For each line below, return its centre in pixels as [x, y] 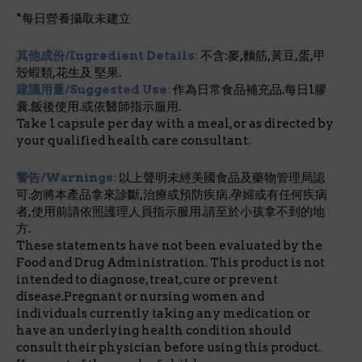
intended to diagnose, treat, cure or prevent [147, 280]
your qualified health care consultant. [133, 141]
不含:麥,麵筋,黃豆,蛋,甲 [263, 56]
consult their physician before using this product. [168, 348]
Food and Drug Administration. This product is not [170, 263]
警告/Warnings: [67, 178]
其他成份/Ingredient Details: [108, 56]
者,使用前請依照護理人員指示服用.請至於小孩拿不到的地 [170, 212]
